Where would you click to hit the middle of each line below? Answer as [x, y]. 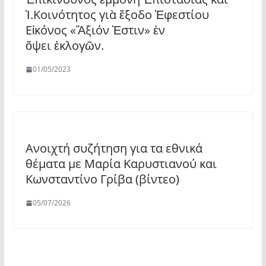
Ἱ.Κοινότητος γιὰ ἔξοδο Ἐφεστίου [117, 15]
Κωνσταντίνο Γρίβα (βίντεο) [102, 179]
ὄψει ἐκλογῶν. [64, 45]
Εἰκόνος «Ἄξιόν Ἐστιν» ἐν [95, 30]
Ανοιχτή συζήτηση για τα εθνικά [114, 148]
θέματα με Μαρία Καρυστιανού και [121, 164]
